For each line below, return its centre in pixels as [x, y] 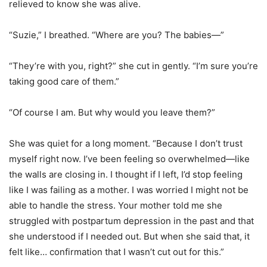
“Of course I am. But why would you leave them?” [112, 113]
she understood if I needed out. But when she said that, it [129, 237]
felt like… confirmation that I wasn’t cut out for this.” [117, 252]
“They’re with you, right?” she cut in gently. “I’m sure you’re [133, 66]
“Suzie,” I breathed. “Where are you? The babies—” [117, 35]
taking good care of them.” [64, 82]
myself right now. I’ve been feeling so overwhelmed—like [129, 159]
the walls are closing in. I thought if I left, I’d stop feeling [126, 175]
